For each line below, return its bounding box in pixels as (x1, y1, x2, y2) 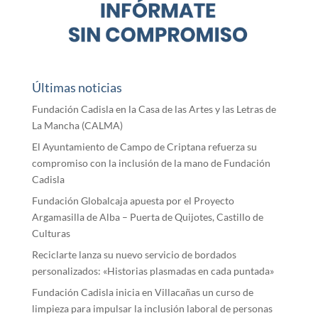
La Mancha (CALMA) (31, 119, 123, 131)
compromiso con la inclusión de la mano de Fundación (31, 156, 270, 169)
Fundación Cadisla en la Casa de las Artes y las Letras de (31, 102, 276, 115)
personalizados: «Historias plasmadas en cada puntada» (31, 264, 274, 277)
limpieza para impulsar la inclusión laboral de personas (31, 302, 273, 314)
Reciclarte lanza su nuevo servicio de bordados (31, 248, 236, 261)
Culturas (31, 226, 70, 239)
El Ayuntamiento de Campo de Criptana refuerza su (31, 140, 257, 153)
